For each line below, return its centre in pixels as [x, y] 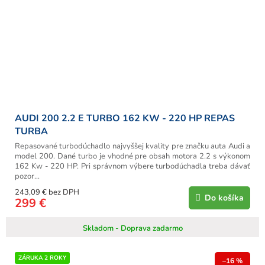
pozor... [27, 177]
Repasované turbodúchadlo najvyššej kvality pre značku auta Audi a [132, 146]
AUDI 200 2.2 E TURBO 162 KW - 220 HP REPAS [125, 119]
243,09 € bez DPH [47, 193]
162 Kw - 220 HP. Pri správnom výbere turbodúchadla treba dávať [132, 167]
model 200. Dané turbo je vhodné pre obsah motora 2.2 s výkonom [132, 156]
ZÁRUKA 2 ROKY [42, 258]
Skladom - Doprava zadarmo [132, 229]
